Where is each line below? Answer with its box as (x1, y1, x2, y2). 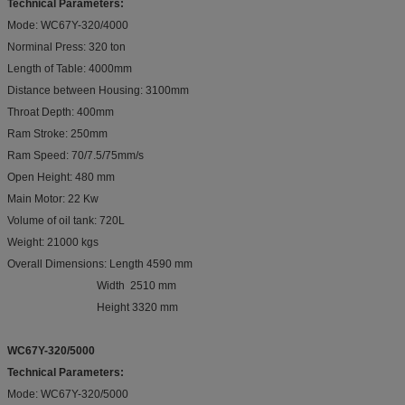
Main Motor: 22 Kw (7, 192, 99, 205)
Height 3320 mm (7, 300, 178, 314)
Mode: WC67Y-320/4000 (7, 18, 128, 32)
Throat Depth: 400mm (7, 105, 114, 118)
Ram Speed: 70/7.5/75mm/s (7, 148, 144, 162)
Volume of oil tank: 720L (7, 213, 125, 227)
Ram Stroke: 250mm (7, 127, 108, 140)
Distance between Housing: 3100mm (7, 83, 189, 97)
